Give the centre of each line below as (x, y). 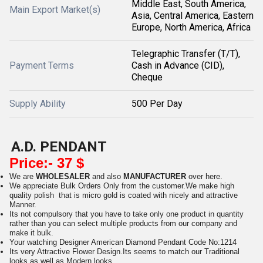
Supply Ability (38, 104)
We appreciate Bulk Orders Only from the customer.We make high (122, 186)
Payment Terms (42, 65)
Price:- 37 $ (47, 163)
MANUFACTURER (155, 176)
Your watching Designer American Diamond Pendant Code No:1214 (123, 242)
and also (108, 176)
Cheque (147, 77)
